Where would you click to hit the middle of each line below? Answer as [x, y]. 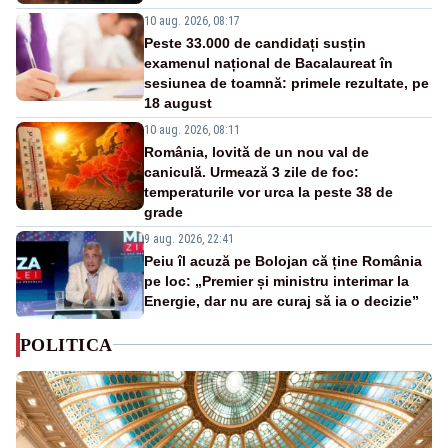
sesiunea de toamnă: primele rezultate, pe [286, 82]
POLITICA [66, 344]
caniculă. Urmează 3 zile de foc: [251, 171]
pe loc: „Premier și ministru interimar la [276, 280]
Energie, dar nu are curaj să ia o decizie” [281, 300]
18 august [178, 102]
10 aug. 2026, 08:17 [192, 20]
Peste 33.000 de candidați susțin [255, 42]
